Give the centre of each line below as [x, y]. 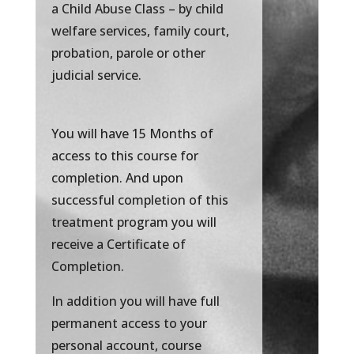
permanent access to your [129, 324]
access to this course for [124, 156]
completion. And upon [117, 178]
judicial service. [96, 75]
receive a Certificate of [118, 245]
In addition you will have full [135, 301]
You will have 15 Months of [132, 134]
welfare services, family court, [140, 31]
